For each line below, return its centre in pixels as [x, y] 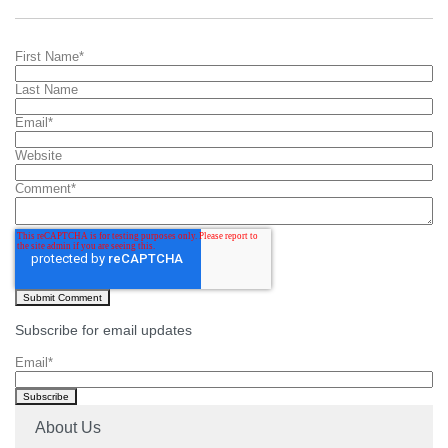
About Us [68, 428]
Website [38, 156]
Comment [43, 189]
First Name [47, 57]
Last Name [46, 90]
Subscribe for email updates [103, 330]
